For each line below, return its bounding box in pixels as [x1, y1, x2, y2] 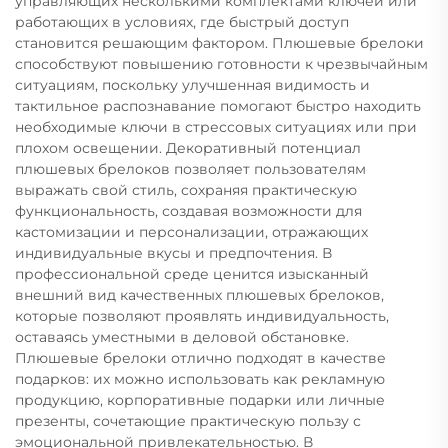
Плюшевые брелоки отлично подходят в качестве [15, 348, 386, 367]
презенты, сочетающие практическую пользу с [15, 411, 361, 430]
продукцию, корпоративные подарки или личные [15, 390, 385, 409]
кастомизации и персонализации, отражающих [15, 222, 368, 241]
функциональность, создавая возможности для [15, 201, 362, 220]
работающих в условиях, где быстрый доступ [15, 12, 349, 31]
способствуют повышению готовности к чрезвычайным [15, 54, 428, 73]
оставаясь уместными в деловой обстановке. [15, 327, 349, 346]
